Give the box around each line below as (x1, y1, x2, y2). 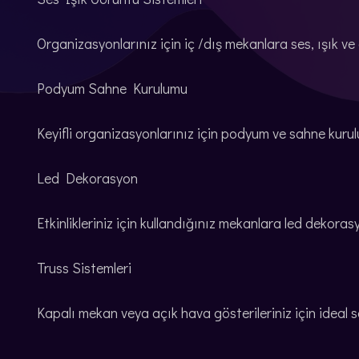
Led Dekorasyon (37, 167, 138, 188)
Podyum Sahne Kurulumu (37, 78, 188, 98)
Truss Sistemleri (37, 257, 131, 277)
